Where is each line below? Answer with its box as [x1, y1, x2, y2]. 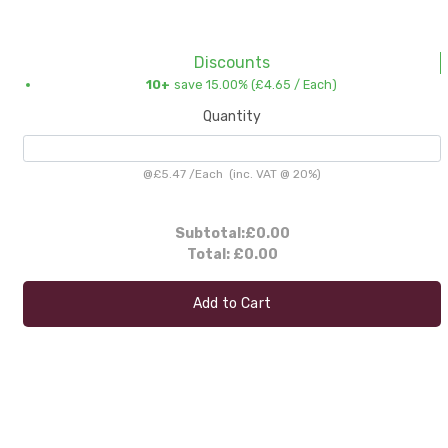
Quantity [203, 108, 261, 126]
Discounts [193, 52, 270, 72]
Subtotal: [174, 225, 245, 243]
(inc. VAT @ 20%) [223, 167, 321, 182]
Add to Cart [192, 295, 272, 313]
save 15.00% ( [173, 76, 255, 92]
